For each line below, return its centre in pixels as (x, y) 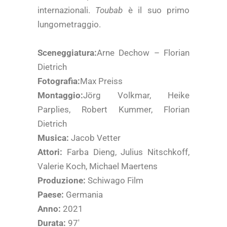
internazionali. (67, 10)
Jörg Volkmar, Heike (136, 95)
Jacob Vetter (96, 138)
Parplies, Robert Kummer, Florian (113, 109)
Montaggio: (60, 95)
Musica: (54, 138)
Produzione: (63, 180)
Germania (84, 195)
